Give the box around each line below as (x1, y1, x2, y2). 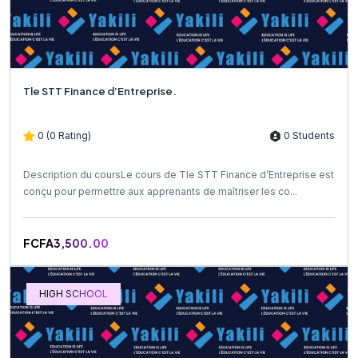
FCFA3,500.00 (23, 236, 109, 251)
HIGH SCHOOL (39, 288, 108, 300)
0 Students (281, 129, 335, 141)
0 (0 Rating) (38, 129, 91, 141)
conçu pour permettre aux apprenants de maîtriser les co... (23, 185, 297, 198)
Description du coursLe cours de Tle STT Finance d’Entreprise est (23, 169, 334, 181)
